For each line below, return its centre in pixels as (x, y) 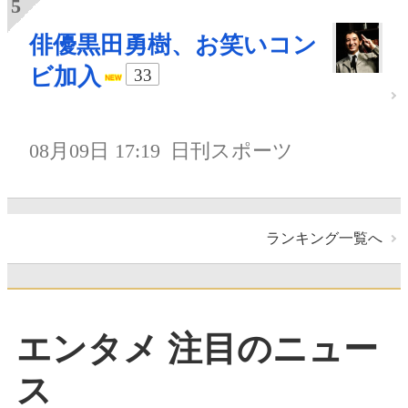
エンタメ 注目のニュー (197, 349)
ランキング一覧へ (324, 238)
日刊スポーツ (232, 151)
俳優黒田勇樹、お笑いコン (173, 46)
